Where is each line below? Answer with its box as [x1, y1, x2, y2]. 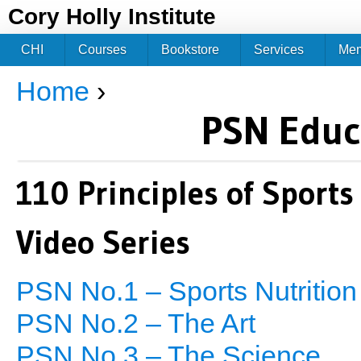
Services [254, 43, 304, 56]
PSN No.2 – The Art [16, 309, 255, 338]
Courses [78, 43, 127, 56]
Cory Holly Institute [8, 4, 216, 29]
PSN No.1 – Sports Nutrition [16, 276, 357, 306]
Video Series [16, 222, 190, 263]
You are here [16, 90, 111, 111]
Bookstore [161, 43, 219, 56]
